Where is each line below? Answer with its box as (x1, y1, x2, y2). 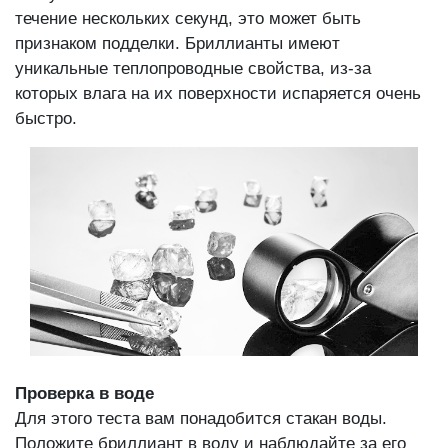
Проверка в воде (15, 384, 154, 404)
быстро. (15, 109, 77, 129)
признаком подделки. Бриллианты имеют (15, 34, 340, 54)
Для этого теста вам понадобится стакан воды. (15, 409, 387, 429)
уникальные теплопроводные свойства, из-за (15, 59, 371, 79)
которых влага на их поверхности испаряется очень (15, 84, 421, 104)
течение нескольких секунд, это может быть (15, 9, 361, 29)
